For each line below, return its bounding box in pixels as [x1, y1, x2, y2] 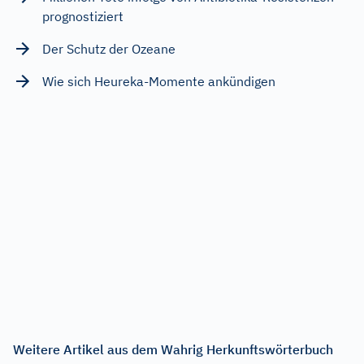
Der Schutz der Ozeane [42, 40, 175, 57]
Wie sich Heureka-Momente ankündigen [42, 72, 275, 89]
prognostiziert [42, 7, 123, 24]
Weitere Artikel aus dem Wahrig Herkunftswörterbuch [13, 340, 333, 357]
